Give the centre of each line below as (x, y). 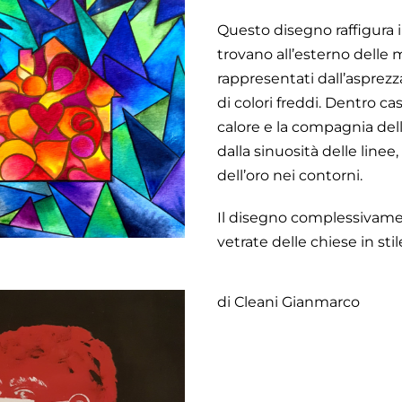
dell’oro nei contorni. (289, 176)
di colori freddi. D (276, 103)
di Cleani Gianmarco (288, 302)
